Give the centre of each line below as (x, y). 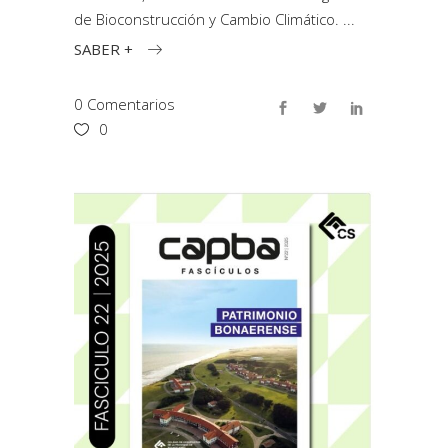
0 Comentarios (124, 103)
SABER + (103, 48)
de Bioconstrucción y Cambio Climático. (208, 19)
